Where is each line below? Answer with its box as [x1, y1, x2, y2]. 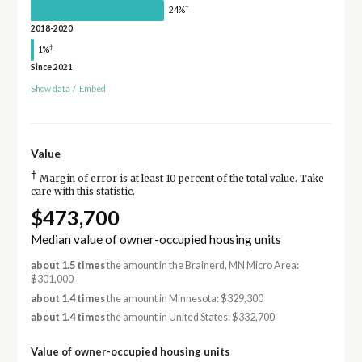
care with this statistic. [30, 186, 135, 198]
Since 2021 [30, 62, 73, 73]
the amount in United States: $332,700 [104, 311, 275, 324]
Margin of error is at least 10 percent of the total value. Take [36, 173, 324, 185]
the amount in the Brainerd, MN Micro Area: [104, 259, 299, 272]
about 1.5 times [30, 259, 105, 272]
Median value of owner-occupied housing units [30, 232, 281, 247]
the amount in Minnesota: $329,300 [104, 292, 263, 305]
